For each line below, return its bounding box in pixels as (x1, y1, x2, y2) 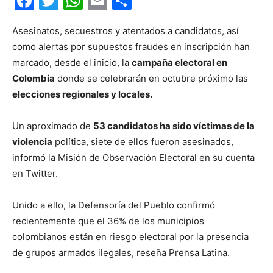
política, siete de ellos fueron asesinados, (52, 136, 233, 147)
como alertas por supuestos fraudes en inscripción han (12, 41, 250, 52)
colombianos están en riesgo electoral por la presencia (12, 231, 249, 243)
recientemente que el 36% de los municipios (12, 215, 204, 227)
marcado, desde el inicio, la (12, 57, 132, 68)
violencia (12, 136, 52, 147)
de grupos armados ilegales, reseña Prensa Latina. (12, 247, 230, 258)
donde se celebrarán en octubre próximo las (55, 73, 248, 84)
